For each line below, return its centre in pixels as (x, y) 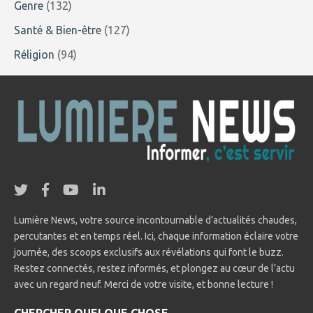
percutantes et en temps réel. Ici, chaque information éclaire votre (156, 236)
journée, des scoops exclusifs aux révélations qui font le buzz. (149, 252)
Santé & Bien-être (58, 30)
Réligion (34, 55)
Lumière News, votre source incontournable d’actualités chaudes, (155, 220)
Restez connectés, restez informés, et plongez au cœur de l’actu (154, 268)
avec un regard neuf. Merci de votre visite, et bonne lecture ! (144, 284)
